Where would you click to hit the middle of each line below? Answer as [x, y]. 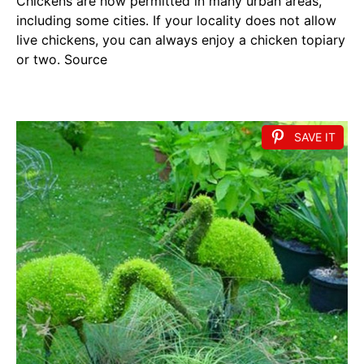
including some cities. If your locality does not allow [176, 21]
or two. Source [62, 60]
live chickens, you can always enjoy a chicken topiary [181, 40]
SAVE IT [315, 137]
